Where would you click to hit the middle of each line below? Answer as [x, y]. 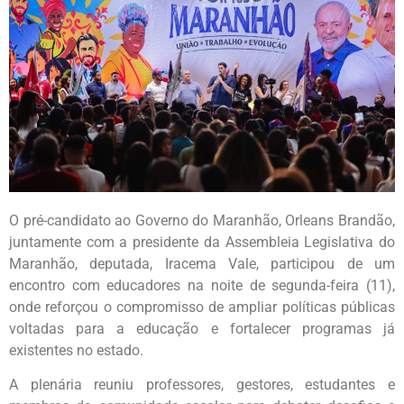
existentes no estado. [76, 350]
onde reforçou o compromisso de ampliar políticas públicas [202, 307]
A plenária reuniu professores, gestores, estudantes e [202, 384]
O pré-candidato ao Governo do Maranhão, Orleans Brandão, [202, 220]
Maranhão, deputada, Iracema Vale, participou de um [202, 263]
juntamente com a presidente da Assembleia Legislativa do [202, 242]
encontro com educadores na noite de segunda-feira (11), [202, 285]
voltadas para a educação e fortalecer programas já [202, 328]
